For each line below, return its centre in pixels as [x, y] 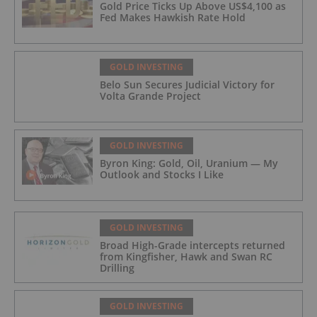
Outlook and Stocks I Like [162, 175]
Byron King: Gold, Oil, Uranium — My [189, 163]
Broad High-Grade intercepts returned [192, 246]
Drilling [117, 268]
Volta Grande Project [150, 96]
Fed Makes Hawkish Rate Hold [173, 18]
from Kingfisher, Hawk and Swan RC [186, 257]
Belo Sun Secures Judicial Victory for [187, 85]
